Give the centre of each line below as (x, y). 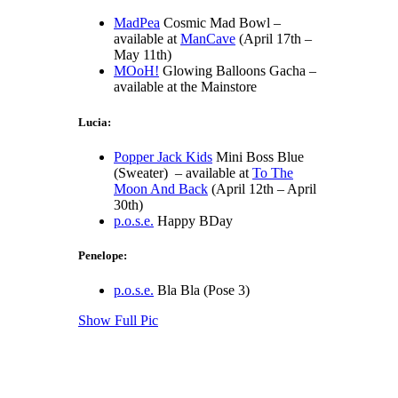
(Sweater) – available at (183, 172)
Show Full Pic (118, 321)
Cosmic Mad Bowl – (220, 23)
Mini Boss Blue (258, 156)
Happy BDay (193, 220)
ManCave (208, 39)
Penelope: (103, 255)
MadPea (137, 23)
